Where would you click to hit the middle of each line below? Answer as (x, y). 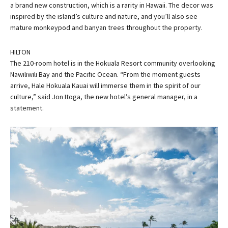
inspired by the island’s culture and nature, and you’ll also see (104, 16)
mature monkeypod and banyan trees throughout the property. (106, 27)
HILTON (20, 52)
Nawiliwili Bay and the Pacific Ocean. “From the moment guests (105, 74)
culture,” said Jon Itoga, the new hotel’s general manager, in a (104, 97)
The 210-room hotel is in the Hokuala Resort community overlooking (113, 63)
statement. (27, 108)
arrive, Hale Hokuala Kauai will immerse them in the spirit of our (105, 85)
